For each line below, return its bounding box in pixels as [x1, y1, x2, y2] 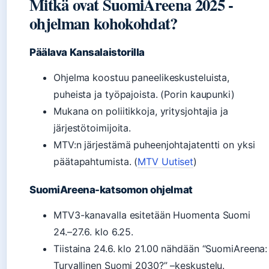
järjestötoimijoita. [53, 121, 131, 134]
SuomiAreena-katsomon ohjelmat [29, 183, 193, 196]
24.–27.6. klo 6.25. [53, 225, 134, 238]
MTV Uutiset [138, 155, 194, 168]
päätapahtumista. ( [53, 155, 138, 168]
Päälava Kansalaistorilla [29, 46, 145, 58]
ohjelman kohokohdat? [29, 11, 178, 35]
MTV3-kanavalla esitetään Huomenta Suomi [53, 208, 251, 221]
